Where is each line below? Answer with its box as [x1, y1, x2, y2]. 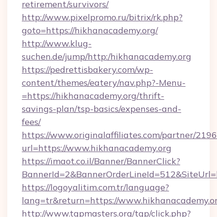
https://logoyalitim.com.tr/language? [22, 182, 169, 193]
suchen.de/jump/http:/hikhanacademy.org [22, 51, 191, 62]
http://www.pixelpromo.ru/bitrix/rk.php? [22, 12, 183, 23]
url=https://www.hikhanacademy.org [22, 142, 171, 154]
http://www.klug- [22, 38, 92, 49]
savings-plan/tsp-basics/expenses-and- [22, 103, 181, 114]
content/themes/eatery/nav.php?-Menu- [22, 77, 186, 88]
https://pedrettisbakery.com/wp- [22, 64, 153, 75]
